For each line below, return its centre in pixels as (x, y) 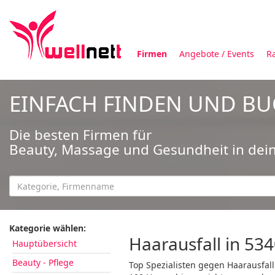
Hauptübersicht (45, 243)
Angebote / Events (217, 54)
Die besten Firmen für (80, 135)
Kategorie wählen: (48, 228)
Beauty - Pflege (43, 262)
